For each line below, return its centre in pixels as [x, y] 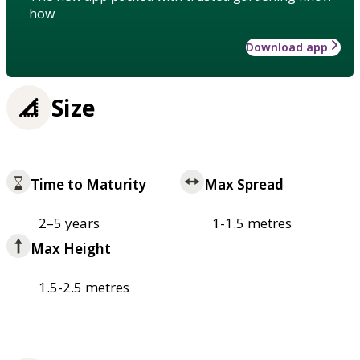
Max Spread [244, 185]
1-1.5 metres [252, 223]
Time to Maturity [88, 185]
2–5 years [69, 223]
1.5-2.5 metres [84, 288]
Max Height [71, 249]
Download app [287, 47]
